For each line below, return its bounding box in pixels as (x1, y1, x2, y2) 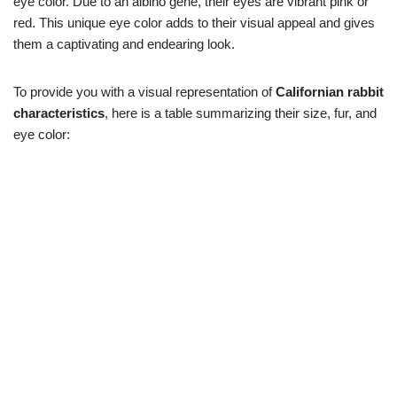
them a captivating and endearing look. (13, 36, 235, 52)
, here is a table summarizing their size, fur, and (105, 105, 377, 121)
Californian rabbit (276, 84, 384, 100)
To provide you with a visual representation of (13, 84, 276, 100)
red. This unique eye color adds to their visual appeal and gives (13, 15, 375, 31)
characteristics (13, 105, 105, 121)
